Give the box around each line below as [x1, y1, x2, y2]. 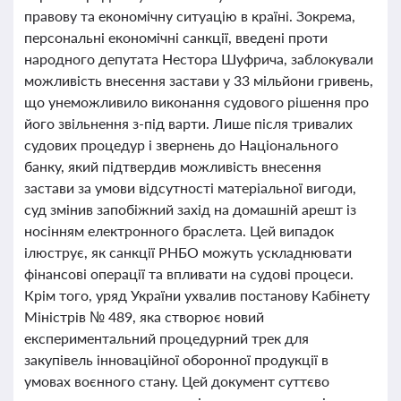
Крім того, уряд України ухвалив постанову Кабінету [24, 286, 370, 303]
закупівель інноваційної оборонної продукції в [24, 351, 328, 368]
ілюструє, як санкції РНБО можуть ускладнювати [24, 243, 352, 260]
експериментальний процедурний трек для [24, 329, 309, 346]
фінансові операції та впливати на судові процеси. [24, 265, 354, 282]
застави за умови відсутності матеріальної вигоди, [24, 179, 356, 196]
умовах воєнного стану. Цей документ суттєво [24, 372, 329, 389]
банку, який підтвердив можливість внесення [24, 158, 321, 175]
